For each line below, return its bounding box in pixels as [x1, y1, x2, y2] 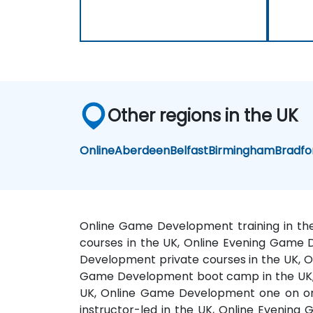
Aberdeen [115, 142, 170, 159]
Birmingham [208, 142, 275, 159]
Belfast [170, 142, 209, 159]
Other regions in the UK [108, 103, 299, 127]
